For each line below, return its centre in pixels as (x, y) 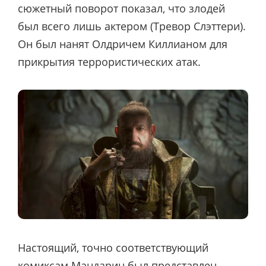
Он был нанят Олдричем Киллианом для (123, 44)
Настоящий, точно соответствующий (113, 247)
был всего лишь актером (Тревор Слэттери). (132, 26)
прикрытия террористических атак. (109, 61)
